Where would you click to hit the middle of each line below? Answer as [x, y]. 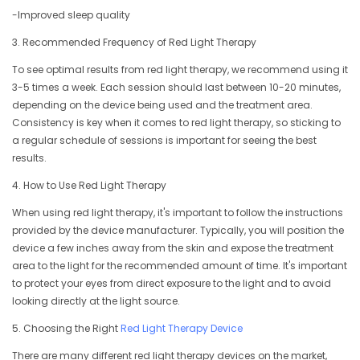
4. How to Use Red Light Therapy [89, 186]
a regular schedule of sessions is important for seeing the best [164, 141]
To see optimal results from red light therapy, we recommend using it [180, 70]
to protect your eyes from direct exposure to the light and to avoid [172, 284]
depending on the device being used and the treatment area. [162, 105]
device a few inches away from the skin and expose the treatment [173, 248]
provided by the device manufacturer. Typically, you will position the [178, 231]
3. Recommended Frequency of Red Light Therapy [134, 43]
